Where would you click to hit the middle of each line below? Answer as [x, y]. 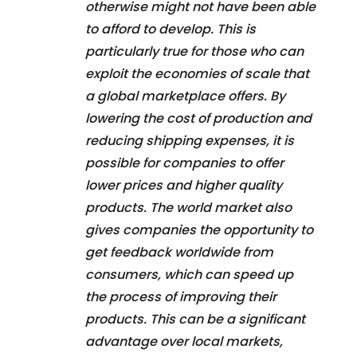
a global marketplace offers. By [185, 96]
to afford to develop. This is [171, 29]
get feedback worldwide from [179, 252]
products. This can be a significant [195, 319]
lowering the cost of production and [198, 118]
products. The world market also [188, 207]
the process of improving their [181, 296]
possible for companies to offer [184, 163]
